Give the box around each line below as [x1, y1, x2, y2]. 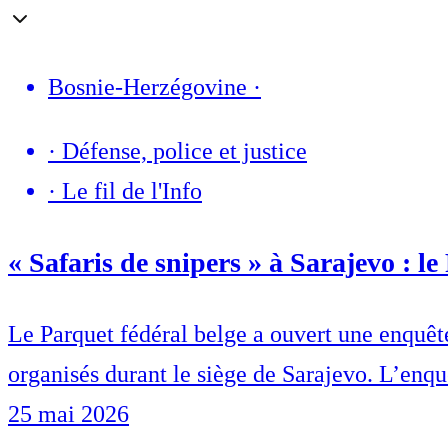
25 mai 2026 [8, 401, 129, 428]
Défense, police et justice [62, 138, 307, 165]
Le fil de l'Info [62, 178, 202, 205]
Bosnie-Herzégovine [48, 74, 247, 101]
